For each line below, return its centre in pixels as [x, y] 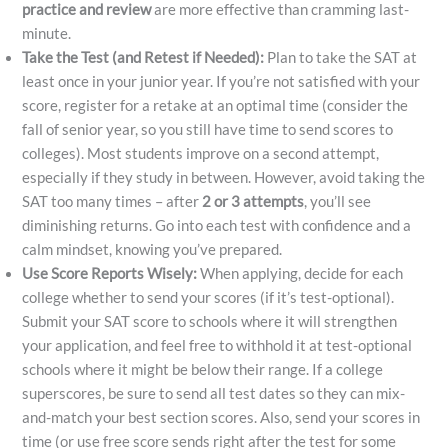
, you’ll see [338, 202]
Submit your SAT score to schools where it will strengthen [210, 322]
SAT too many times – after [112, 202]
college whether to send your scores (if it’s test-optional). [208, 298]
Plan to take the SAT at [341, 58]
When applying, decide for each [300, 274]
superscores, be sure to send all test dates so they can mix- [214, 394]
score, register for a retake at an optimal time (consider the [215, 106]
